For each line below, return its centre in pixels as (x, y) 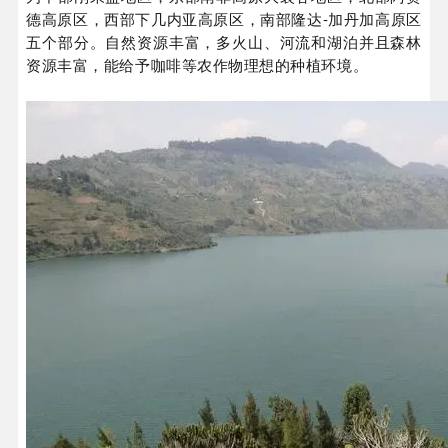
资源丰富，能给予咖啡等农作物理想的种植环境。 (197, 65)
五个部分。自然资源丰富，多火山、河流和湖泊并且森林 (224, 42)
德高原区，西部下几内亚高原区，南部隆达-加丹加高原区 (224, 19)
